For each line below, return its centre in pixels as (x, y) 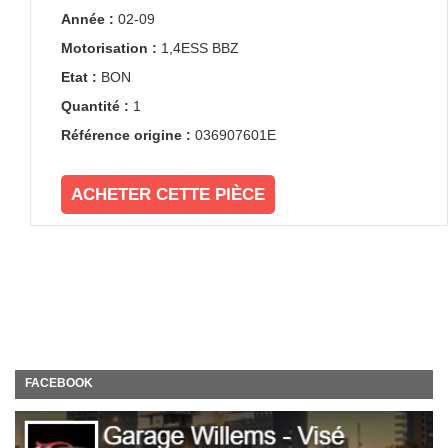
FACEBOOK (59, 382)
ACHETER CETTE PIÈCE (168, 194)
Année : (87, 18)
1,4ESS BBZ (200, 47)
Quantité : (95, 105)
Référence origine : (126, 134)
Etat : (79, 76)
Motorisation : (109, 47)
